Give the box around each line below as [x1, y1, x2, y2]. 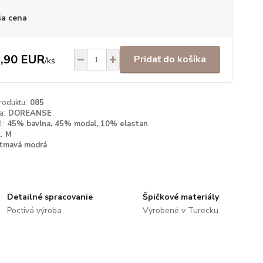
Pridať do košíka [133, 53, 206, 66]
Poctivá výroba [7, 205, 62, 216]
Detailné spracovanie [7, 191, 93, 203]
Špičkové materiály [142, 191, 219, 203]
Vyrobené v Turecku [142, 205, 218, 216]
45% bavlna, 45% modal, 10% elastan [6, 119, 148, 129]
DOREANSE [8, 108, 52, 119]
